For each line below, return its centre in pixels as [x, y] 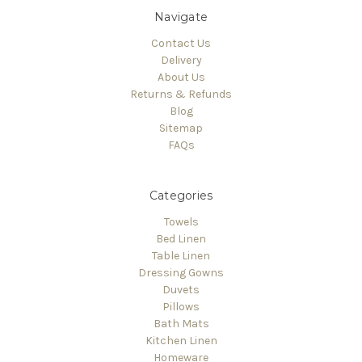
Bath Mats [181, 323]
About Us [181, 77]
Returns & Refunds [181, 94]
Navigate [181, 17]
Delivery [181, 60]
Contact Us [181, 43]
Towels [181, 221]
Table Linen [181, 255]
